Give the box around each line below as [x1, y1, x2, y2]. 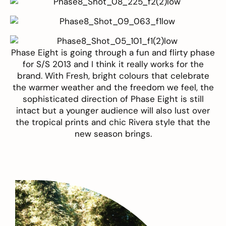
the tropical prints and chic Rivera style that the [16, 117, 210, 128]
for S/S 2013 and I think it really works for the [22, 59, 204, 70]
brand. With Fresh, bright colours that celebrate [17, 70, 209, 82]
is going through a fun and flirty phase [59, 47, 215, 59]
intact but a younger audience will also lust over [16, 105, 210, 117]
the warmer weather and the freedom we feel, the [12, 82, 214, 93]
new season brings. [74, 128, 152, 140]
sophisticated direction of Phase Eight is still [22, 93, 204, 105]
